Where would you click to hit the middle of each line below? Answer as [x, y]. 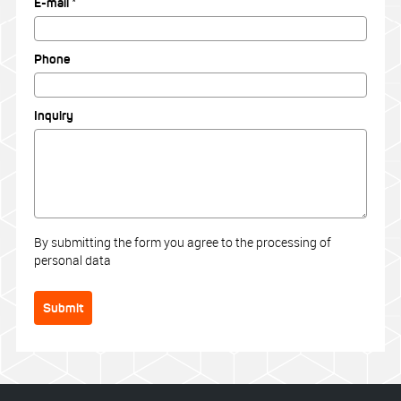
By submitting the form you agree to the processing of [183, 242]
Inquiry [54, 115]
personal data [73, 260]
